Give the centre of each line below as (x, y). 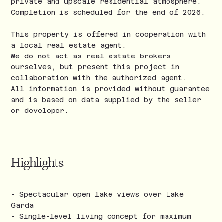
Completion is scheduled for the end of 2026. (108, 13)
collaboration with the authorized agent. (99, 78)
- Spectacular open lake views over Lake (97, 194)
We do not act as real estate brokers (91, 56)
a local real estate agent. (69, 45)
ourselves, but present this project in (95, 67)
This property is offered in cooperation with (109, 34)
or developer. (40, 111)
